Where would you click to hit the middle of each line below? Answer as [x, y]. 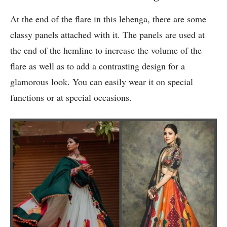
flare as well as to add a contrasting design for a [98, 66]
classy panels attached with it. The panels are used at [107, 35]
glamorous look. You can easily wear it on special [102, 82]
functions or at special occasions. [71, 98]
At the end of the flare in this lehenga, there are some [108, 19]
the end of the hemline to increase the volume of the [106, 50]
